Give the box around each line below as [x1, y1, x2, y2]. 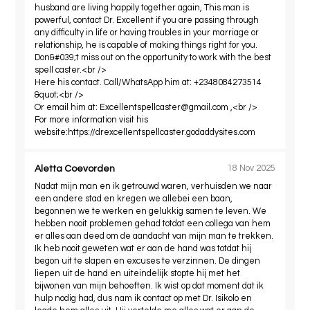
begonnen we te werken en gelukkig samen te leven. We [35, 206, 267, 216]
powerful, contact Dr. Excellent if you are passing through [35, 15, 259, 25]
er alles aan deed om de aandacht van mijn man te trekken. [35, 231, 274, 241]
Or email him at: [35, 102, 100, 112]
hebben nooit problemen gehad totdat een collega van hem [35, 219, 271, 228]
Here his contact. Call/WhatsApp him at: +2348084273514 [35, 77, 262, 87]
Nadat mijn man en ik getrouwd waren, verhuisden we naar [35, 181, 273, 191]
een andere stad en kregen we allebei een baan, [35, 194, 233, 203]
